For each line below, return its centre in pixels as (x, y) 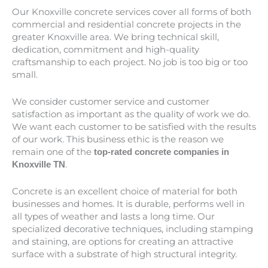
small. (25, 74)
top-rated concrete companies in (160, 152)
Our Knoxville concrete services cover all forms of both (132, 12)
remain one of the (52, 152)
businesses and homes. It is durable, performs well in (128, 204)
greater (30, 37)
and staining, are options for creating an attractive (123, 241)
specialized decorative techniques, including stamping (133, 229)
